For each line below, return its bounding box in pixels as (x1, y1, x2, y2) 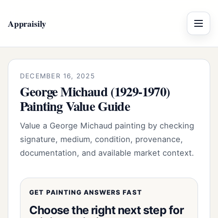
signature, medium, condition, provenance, (20, 134, 183, 144)
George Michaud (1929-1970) (20, 81, 170, 101)
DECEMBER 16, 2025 (20, 72, 95, 80)
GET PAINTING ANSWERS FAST (29, 188, 142, 196)
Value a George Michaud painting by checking (20, 120, 194, 130)
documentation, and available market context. (20, 147, 194, 158)
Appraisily (8, 17, 47, 30)
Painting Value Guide (20, 96, 130, 115)
